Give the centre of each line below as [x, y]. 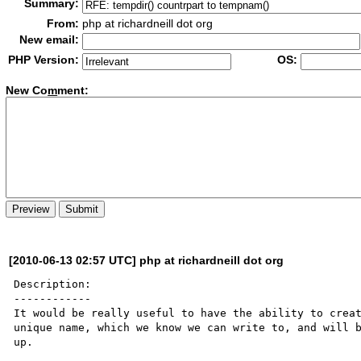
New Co [27, 91]
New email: [50, 39]
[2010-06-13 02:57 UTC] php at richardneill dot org [147, 260]
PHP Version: [44, 60]
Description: [53, 284]
